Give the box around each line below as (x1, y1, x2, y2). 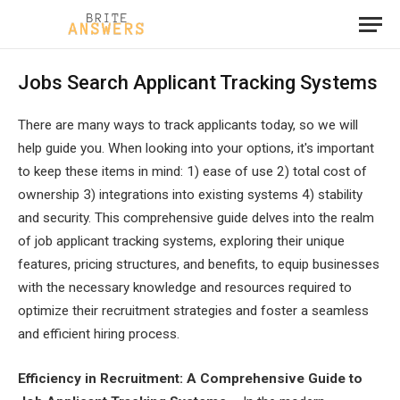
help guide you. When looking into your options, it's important (18, 140, 374, 156)
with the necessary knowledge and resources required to (18, 279, 352, 296)
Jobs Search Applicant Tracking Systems (18, 71, 378, 94)
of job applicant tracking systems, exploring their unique (18, 233, 345, 249)
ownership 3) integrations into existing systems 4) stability (18, 187, 362, 203)
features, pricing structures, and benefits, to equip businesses (18, 256, 379, 272)
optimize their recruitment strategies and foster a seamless (18, 303, 369, 319)
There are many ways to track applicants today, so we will (18, 117, 358, 133)
